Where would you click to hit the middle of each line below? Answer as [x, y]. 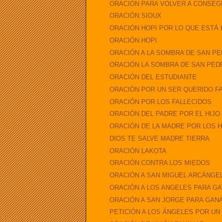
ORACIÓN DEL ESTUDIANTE [153, 77]
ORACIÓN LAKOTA [138, 151]
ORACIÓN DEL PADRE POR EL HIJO [165, 114]
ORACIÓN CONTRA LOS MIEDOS [160, 163]
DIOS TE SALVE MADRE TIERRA [160, 138]
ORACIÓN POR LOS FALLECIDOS [161, 102]
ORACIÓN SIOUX [136, 16]
